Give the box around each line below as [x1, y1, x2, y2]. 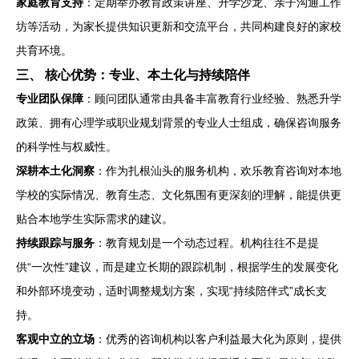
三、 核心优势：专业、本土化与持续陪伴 [16, 67, 250, 82]
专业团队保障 [16, 92, 83, 105]
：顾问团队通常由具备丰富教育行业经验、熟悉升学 [83, 92, 341, 105]
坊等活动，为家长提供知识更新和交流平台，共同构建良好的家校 [16, 20, 341, 33]
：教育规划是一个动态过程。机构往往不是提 [95, 236, 319, 249]
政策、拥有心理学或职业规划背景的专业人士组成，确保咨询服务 [16, 116, 341, 129]
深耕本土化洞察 [16, 164, 95, 177]
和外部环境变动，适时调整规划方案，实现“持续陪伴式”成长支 [16, 284, 327, 297]
